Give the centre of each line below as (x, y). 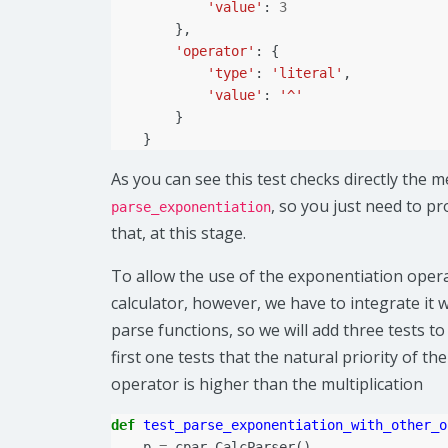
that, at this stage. (178, 233)
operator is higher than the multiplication (267, 384)
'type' (231, 73)
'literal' (307, 73)
